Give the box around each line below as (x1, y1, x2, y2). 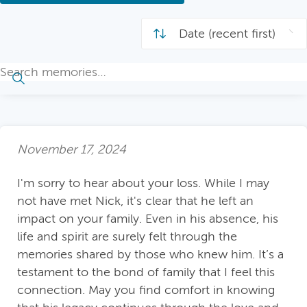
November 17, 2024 (17, 143, 126, 157)
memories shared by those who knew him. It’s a (17, 247, 284, 261)
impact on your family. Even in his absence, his (17, 211, 278, 225)
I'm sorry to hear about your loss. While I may (17, 175, 269, 190)
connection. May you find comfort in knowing (17, 282, 275, 297)
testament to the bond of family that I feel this (17, 265, 275, 279)
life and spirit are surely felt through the (17, 229, 237, 243)
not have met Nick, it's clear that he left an (17, 193, 254, 208)
